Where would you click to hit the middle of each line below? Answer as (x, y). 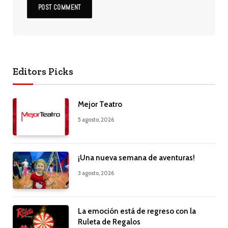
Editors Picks (43, 71)
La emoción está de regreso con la (137, 211)
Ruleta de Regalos (109, 222)
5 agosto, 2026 (96, 119)
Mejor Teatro (100, 104)
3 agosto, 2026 (96, 173)
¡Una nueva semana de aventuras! (136, 158)
